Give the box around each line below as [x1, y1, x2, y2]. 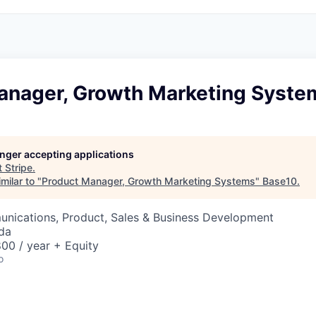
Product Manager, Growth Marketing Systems [42, 175, 255, 187]
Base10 [262, 175, 297, 187]
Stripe [5, 162, 32, 174]
